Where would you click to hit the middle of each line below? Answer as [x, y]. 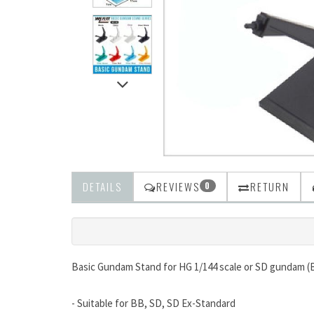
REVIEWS [178, 186]
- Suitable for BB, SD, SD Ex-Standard [153, 303]
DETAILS [102, 186]
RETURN [270, 186]
